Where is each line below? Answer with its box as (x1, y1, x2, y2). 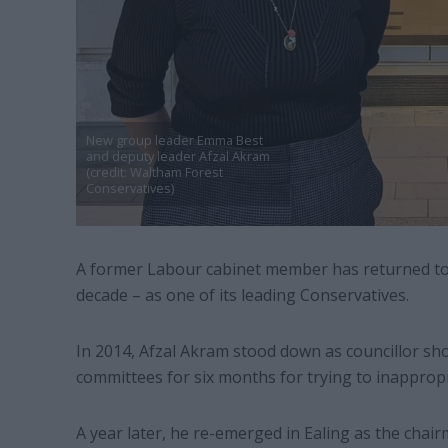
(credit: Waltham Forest (85, 162, 223, 181)
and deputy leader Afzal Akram (85, 146, 270, 165)
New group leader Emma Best (85, 130, 263, 149)
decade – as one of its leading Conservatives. (75, 283, 409, 306)
